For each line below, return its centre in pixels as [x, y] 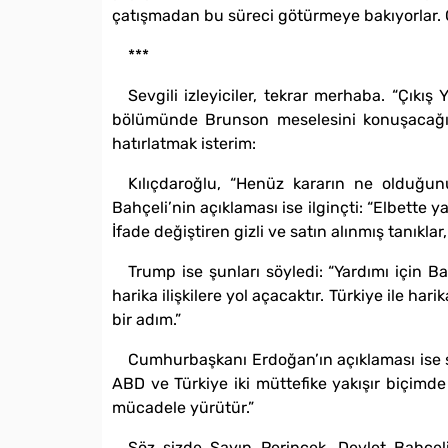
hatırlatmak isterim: [184, 144]
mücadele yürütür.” [183, 408]
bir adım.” [146, 320]
